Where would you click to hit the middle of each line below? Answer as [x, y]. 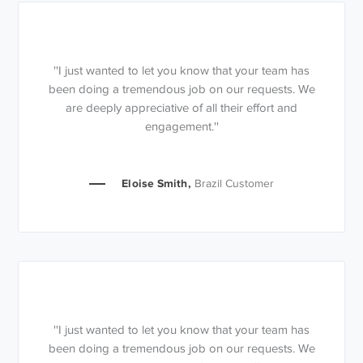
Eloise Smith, [156, 184]
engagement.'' [181, 127]
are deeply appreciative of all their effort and [181, 108]
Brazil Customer [234, 184]
